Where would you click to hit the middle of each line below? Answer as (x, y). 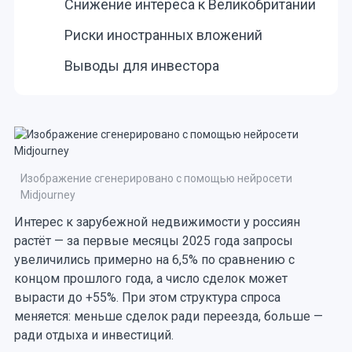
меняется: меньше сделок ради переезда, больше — (168, 316)
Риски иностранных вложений (163, 35)
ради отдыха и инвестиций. (93, 335)
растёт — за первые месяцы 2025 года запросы (153, 241)
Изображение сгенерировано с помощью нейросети (156, 178)
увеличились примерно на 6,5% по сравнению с (154, 260)
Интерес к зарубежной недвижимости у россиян (157, 222)
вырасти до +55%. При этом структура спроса (147, 297)
